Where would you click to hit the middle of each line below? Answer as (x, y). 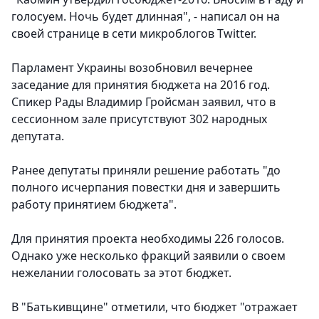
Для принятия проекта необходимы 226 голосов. (148, 239)
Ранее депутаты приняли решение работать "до (146, 171)
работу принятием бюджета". (94, 205)
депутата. (38, 136)
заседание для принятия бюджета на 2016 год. (141, 85)
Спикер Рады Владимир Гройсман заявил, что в (143, 102)
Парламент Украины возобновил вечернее (132, 68)
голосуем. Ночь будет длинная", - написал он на (146, 17)
